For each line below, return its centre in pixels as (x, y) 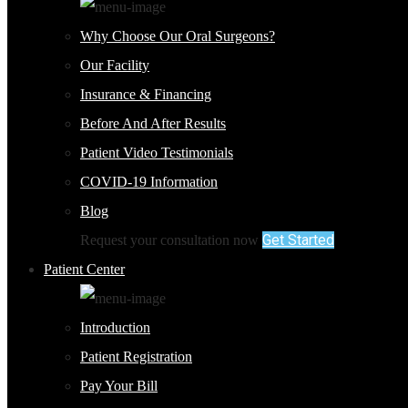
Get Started (298, 240)
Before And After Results (153, 123)
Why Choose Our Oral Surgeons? (178, 36)
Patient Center (84, 269)
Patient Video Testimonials (157, 153)
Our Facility (115, 65)
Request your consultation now (169, 240)
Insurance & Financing (146, 94)
